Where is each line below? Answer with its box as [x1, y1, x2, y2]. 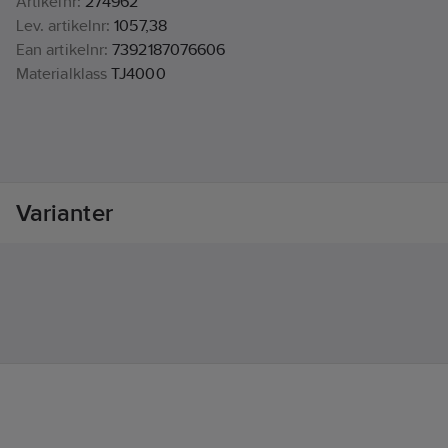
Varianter [16, 199, 113, 227]
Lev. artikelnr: [16, 16, 111, 36]
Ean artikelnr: [16, 40, 109, 60]
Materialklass [16, 64, 108, 84]
